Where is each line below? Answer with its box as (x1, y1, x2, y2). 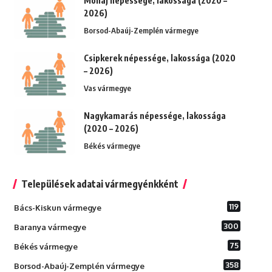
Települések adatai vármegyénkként (21, 178, 178, 191)
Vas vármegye (83, 83, 131, 93)
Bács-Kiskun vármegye (13, 203, 101, 213)
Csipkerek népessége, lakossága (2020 (83, 53, 236, 64)
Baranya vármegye (13, 222, 86, 233)
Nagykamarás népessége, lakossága (83, 110, 226, 121)
